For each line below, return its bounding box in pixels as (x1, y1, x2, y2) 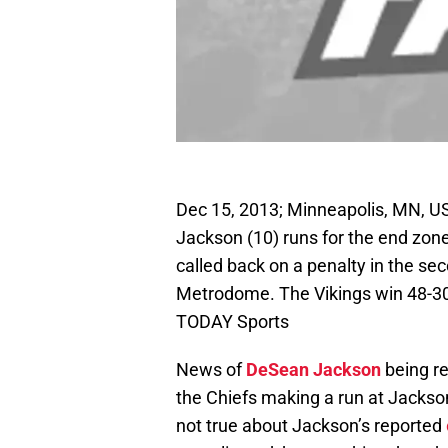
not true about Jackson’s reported (176, 415, 442, 437)
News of (176, 359, 246, 381)
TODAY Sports (176, 311, 289, 333)
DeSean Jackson (246, 359, 381, 381)
